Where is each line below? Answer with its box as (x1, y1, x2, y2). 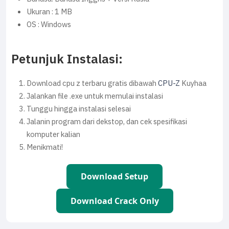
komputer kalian (27, 128, 80, 140)
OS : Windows (27, 18, 71, 30)
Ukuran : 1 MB (27, 6, 72, 17)
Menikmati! (27, 141, 63, 153)
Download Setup (81, 170, 148, 182)
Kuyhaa (180, 77, 207, 89)
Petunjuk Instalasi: (11, 50, 123, 68)
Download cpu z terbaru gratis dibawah (27, 77, 158, 89)
